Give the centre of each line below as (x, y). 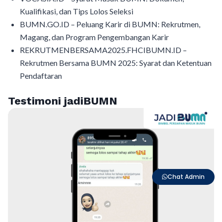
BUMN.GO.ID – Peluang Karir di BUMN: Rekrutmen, (110, 24)
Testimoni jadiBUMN (63, 101)
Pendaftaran (41, 75)
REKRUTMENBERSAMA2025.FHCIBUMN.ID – (103, 50)
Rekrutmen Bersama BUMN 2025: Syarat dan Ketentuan (116, 62)
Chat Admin (186, 177)
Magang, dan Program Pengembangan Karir (94, 37)
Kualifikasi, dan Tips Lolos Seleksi (77, 11)
